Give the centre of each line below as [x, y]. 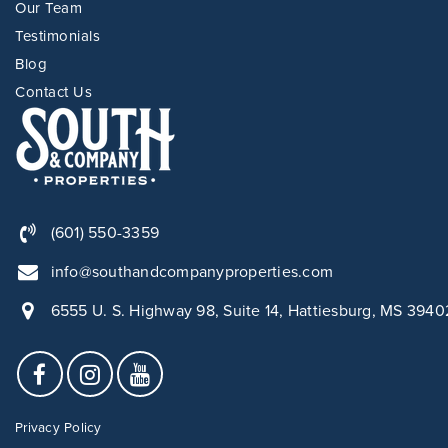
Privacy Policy [58, 427]
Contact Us [53, 91]
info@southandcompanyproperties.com [192, 271]
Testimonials [57, 35]
